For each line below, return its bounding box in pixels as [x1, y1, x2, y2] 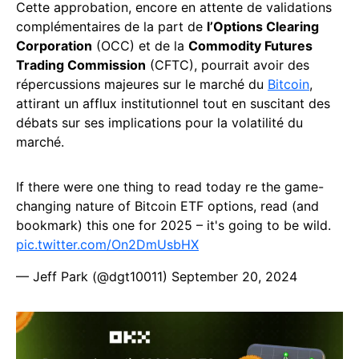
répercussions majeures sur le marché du [16, 76, 268, 92]
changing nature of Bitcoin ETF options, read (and [16, 198, 319, 214]
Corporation [16, 38, 92, 54]
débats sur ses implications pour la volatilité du [16, 115, 303, 131]
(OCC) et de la [92, 38, 188, 54]
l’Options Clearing [207, 18, 319, 34]
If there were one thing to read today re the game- [16, 179, 324, 195]
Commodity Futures [188, 38, 313, 54]
